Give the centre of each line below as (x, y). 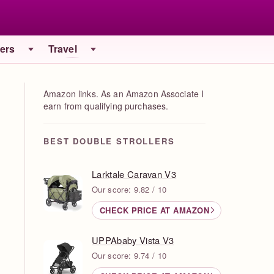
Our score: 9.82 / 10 (129, 189)
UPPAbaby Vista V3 (133, 240)
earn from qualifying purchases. (106, 106)
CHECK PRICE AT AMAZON (154, 210)
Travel (63, 49)
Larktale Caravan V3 (134, 174)
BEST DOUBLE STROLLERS (109, 141)
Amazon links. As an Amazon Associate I (124, 93)
